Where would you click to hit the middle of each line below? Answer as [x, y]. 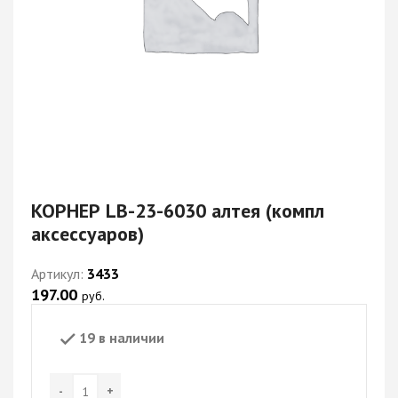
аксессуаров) [88, 234]
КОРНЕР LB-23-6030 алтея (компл [178, 211]
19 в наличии [122, 338]
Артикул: [59, 274]
